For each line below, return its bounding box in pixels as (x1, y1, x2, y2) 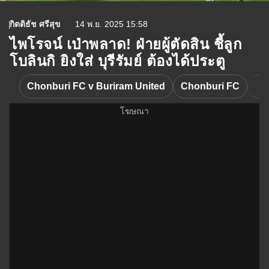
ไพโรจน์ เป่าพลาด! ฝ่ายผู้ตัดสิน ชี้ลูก (10, 36, 242, 52)
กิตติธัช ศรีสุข (10, 19, 61, 29)
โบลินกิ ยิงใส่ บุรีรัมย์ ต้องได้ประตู (10, 53, 225, 69)
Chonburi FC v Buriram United (27, 81, 165, 91)
